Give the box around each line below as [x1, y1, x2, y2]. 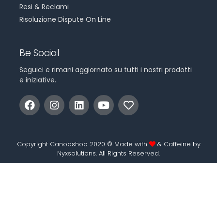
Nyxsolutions [57, 149, 96, 158]
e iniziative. [19, 75, 56, 85]
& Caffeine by [155, 139, 201, 149]
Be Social [19, 46, 60, 60]
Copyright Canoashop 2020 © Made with [16, 139, 149, 149]
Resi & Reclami [19, 2, 69, 12]
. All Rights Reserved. [96, 149, 160, 158]
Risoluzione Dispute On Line [19, 15, 111, 25]
